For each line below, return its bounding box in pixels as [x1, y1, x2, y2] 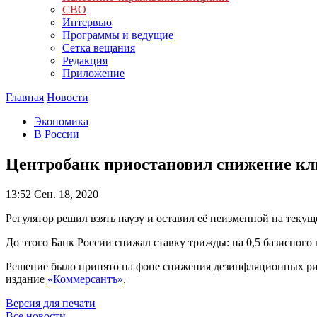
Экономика [34, 115, 88, 127]
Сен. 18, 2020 [31, 188, 98, 200]
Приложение [62, 67, 125, 79]
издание [6, 272, 47, 285]
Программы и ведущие [62, 29, 173, 41]
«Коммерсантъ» [47, 272, 123, 285]
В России [34, 128, 79, 140]
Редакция [62, 54, 108, 67]
